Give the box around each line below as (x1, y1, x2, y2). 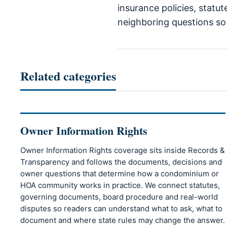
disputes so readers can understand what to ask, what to (20, 204, 222, 214)
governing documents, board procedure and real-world (20, 192, 218, 202)
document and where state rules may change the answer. (20, 215, 225, 225)
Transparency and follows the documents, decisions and (20, 157, 222, 167)
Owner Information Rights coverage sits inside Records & (20, 145, 225, 156)
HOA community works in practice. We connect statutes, (20, 180, 220, 191)
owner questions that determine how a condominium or (20, 169, 219, 179)
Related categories (20, 67, 116, 85)
